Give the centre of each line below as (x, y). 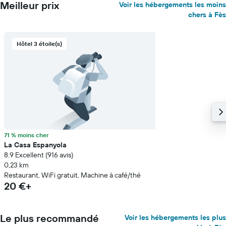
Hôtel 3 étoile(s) (39, 44)
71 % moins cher (26, 135)
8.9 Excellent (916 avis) (39, 155)
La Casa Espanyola (35, 145)
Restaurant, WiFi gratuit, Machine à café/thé (72, 175)
